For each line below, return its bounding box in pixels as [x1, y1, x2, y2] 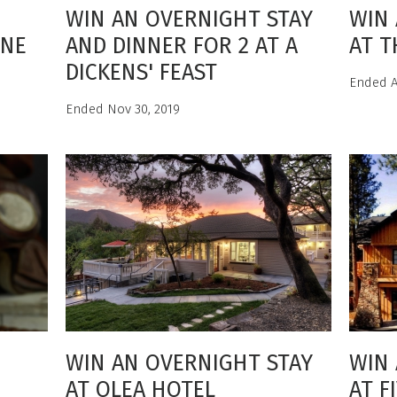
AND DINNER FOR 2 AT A [66, 33, 298, 59]
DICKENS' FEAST [66, 59, 217, 86]
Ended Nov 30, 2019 [66, 101, 180, 117]
